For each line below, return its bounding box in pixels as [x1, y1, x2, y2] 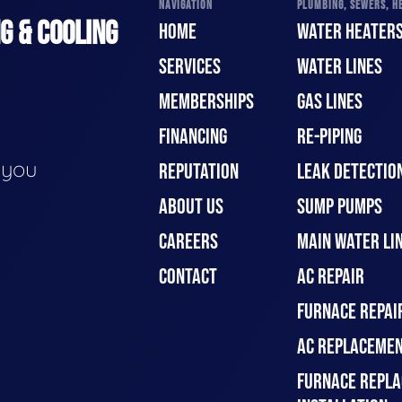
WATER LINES [296, 54, 382, 81]
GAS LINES [296, 89, 363, 116]
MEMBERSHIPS [159, 89, 254, 116]
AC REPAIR [296, 264, 364, 291]
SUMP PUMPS [296, 194, 382, 221]
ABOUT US [159, 194, 223, 221]
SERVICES [159, 54, 221, 81]
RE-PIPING [296, 124, 362, 151]
